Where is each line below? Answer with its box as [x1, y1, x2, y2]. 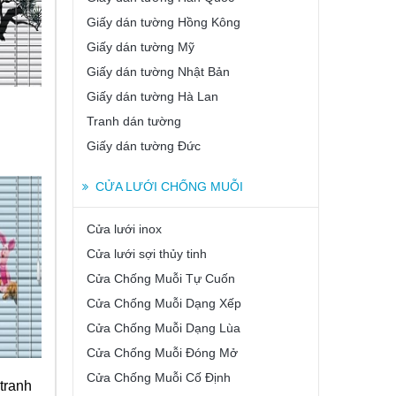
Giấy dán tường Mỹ [87, 40, 194, 54]
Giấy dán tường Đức [87, 139, 201, 153]
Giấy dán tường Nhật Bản [87, 65, 230, 79]
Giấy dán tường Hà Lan [87, 89, 218, 103]
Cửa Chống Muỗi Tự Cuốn [87, 271, 235, 286]
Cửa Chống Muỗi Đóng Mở [87, 346, 238, 360]
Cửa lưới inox [87, 222, 162, 236]
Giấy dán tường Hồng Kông [87, 15, 240, 29]
